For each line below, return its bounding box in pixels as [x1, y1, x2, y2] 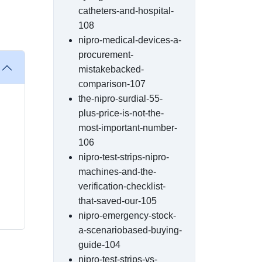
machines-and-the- [78, 167, 156, 177]
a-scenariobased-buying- [78, 225, 182, 235]
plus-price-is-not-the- [78, 108, 164, 118]
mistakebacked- [78, 64, 144, 74]
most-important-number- [78, 123, 177, 133]
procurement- [78, 50, 133, 60]
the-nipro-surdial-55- [78, 94, 163, 104]
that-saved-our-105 [78, 196, 157, 206]
